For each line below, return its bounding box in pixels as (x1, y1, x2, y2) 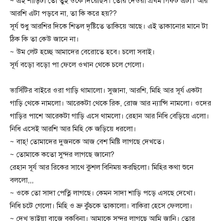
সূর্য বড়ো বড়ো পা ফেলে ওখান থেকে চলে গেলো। (10, 60, 145, 69)
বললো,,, (10, 175, 34, 184)
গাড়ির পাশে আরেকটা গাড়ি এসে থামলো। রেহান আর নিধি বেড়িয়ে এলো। (10, 111, 209, 120)
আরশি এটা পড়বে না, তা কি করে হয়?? (10, 8, 117, 18)
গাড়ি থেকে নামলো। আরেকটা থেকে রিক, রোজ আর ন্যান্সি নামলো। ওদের (10, 98, 211, 108)
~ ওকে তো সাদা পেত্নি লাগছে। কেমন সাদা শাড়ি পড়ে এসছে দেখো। (10, 188, 196, 197)
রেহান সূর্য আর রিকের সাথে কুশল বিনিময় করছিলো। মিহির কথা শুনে (10, 162, 193, 172)
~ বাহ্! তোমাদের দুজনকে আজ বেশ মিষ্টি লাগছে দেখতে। (10, 137, 165, 146)
